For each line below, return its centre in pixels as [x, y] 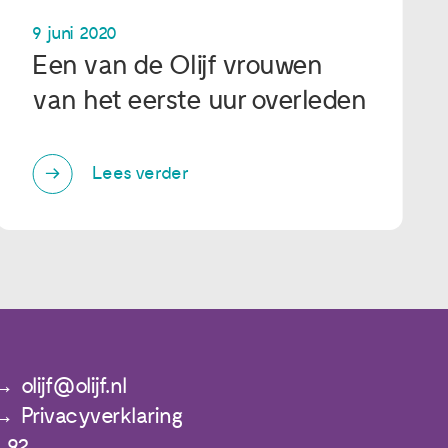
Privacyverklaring [101, 416]
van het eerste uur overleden [199, 100]
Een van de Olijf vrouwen [177, 65]
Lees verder [140, 174]
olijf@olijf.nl [73, 386]
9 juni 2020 [75, 33]
